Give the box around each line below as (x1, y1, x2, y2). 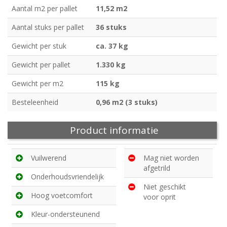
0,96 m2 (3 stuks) (96, 97, 158, 107)
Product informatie (69, 124, 159, 137)
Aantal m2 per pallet (12, 4, 78, 14)
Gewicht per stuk (12, 41, 66, 51)
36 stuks (96, 22, 127, 32)
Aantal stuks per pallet (12, 22, 84, 32)
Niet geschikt (143, 182, 186, 192)
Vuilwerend (31, 153, 66, 163)
